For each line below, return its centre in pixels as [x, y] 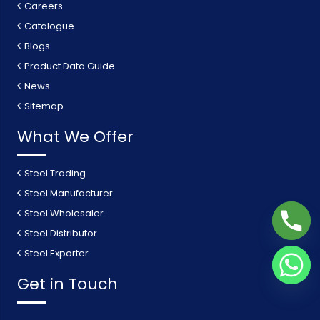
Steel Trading [55, 173]
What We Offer [75, 136]
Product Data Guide [70, 66]
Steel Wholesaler [64, 213]
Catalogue [50, 26]
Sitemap [44, 106]
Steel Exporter [57, 253]
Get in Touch [67, 284]
